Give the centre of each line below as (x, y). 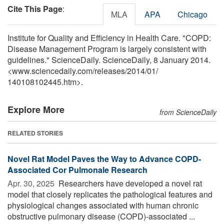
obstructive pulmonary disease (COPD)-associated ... (101, 216)
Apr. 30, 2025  (32, 183)
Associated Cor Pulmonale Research (77, 169)
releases (110, 70)
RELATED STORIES (35, 133)
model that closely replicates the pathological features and (110, 194)
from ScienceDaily (188, 112)
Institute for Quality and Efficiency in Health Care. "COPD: (109, 37)
